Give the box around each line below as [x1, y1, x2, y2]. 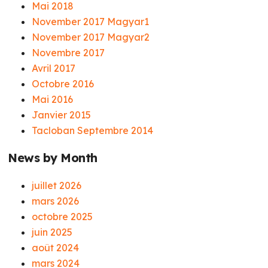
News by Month [8, 150, 98, 165]
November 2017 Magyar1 [32, 16, 150, 28]
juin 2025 [32, 226, 73, 238]
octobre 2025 [32, 211, 93, 223]
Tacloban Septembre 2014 [32, 124, 154, 136]
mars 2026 [32, 195, 80, 207]
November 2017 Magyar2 [32, 31, 150, 43]
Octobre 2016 [32, 78, 95, 90]
